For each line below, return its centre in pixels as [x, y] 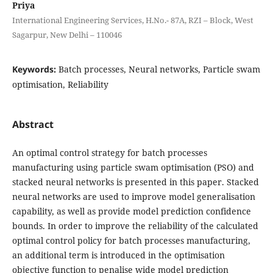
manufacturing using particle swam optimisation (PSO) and [133, 167]
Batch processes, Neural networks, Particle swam [159, 69]
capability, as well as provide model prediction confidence [131, 211]
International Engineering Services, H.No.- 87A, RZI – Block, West [133, 20]
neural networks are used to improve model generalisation [133, 196]
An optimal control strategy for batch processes [109, 152]
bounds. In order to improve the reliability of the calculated [135, 225]
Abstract [33, 124]
